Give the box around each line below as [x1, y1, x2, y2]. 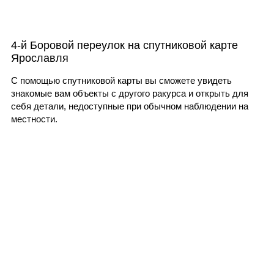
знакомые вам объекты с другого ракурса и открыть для [10, 87, 248, 98]
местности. [10, 113, 57, 124]
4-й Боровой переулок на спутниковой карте [10, 39, 238, 51]
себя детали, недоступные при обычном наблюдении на [10, 100, 248, 111]
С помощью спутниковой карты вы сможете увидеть [10, 75, 232, 86]
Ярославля [10, 51, 68, 64]
